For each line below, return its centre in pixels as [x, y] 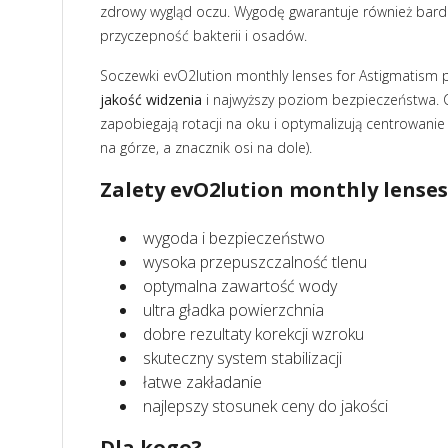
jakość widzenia [151, 99]
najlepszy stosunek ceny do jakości [265, 406]
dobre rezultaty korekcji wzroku [253, 334]
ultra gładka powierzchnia [233, 310]
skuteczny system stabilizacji [242, 358]
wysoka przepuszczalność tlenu [255, 262]
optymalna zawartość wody [240, 286]
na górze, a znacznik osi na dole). [206, 147]
